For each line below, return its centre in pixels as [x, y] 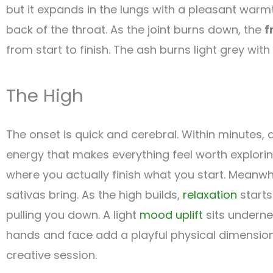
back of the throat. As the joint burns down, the [135, 30]
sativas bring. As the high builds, [94, 195]
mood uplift [171, 215]
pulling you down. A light [73, 215]
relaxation [210, 195]
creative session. [51, 255]
